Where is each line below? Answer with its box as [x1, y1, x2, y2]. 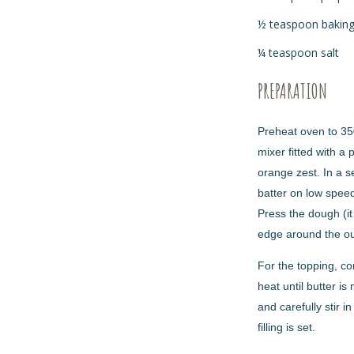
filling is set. [258, 321, 315, 334]
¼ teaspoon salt [258, 44, 339, 60]
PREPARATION [258, 77, 327, 104]
